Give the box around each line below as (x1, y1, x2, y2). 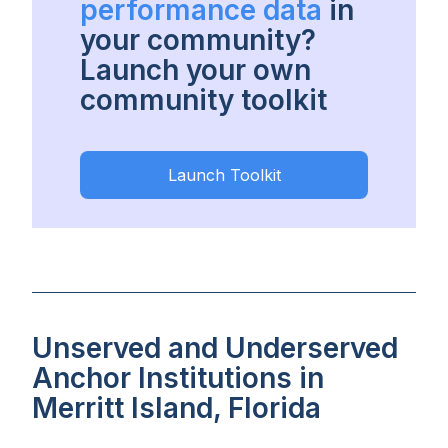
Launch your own (80, 53, 311, 88)
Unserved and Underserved (32, 331, 398, 366)
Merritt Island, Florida (32, 391, 321, 426)
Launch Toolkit (167, 165, 281, 186)
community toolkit (80, 83, 327, 118)
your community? (80, 23, 316, 58)
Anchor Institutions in (32, 361, 324, 396)
